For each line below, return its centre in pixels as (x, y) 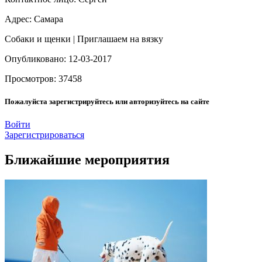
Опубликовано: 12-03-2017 (58, 58)
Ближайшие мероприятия (87, 159)
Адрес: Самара (34, 19)
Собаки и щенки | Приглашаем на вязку (84, 39)
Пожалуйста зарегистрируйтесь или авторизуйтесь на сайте (107, 101)
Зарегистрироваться (44, 135)
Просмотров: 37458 (43, 78)
